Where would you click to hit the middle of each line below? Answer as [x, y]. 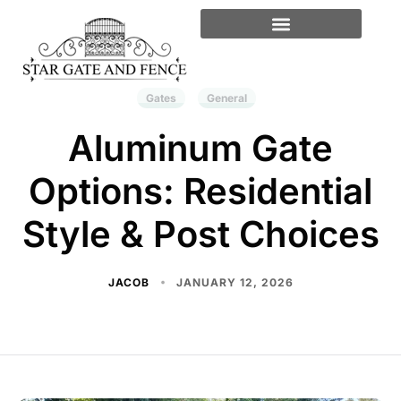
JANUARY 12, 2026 [235, 282]
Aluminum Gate [200, 148]
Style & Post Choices [200, 234]
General [226, 98]
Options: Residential [200, 191]
